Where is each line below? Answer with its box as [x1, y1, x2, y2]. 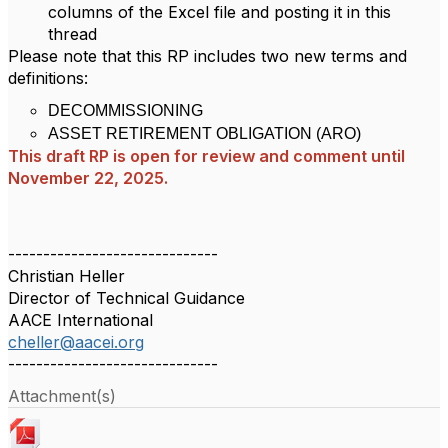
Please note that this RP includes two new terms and [8, 46, 407, 66]
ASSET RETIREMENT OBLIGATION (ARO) [48, 125, 361, 142]
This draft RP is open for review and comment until [8, 146, 405, 166]
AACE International [8, 310, 153, 330]
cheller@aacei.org [8, 332, 144, 352]
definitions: [8, 68, 88, 88]
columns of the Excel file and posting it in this [48, 2, 391, 22]
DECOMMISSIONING [48, 102, 203, 119]
